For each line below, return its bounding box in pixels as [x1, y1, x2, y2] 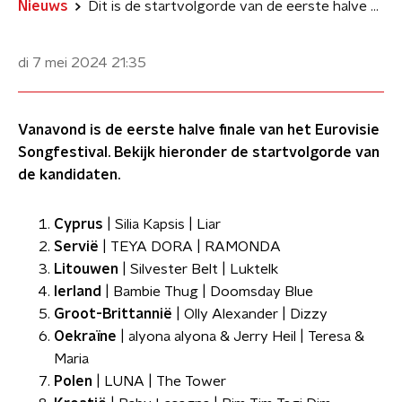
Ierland [54, 284, 101, 299]
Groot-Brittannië [54, 307, 172, 321]
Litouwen [54, 262, 118, 276]
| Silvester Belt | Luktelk [118, 262, 278, 276]
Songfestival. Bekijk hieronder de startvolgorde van [18, 145, 380, 160]
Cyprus [54, 217, 103, 232]
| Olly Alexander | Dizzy [172, 307, 328, 321]
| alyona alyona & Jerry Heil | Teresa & [117, 329, 364, 344]
